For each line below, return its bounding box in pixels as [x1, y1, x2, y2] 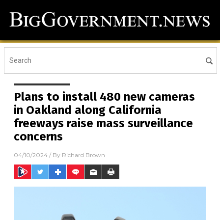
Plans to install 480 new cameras [14, 90, 195, 104]
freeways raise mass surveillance [14, 116, 193, 131]
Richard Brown [62, 151, 105, 159]
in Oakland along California [14, 103, 162, 117]
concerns [14, 130, 63, 144]
